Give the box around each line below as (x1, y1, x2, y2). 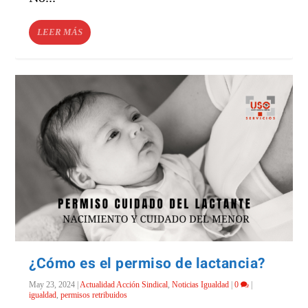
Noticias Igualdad (172, 279, 230, 289)
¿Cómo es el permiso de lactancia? (29, 252, 265, 274)
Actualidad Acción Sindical (80, 279, 168, 289)
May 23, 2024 (29, 279, 76, 289)
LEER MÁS (37, 26, 83, 37)
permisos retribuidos (60, 289, 128, 300)
